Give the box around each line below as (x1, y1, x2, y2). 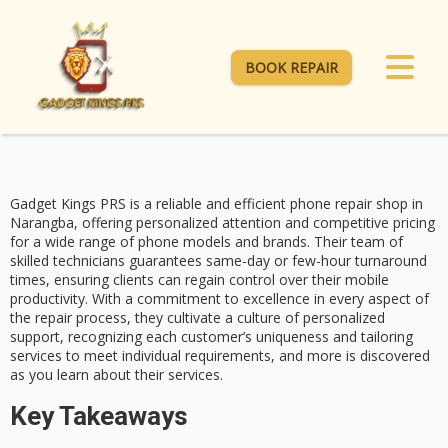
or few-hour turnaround (270, 251, 427, 271)
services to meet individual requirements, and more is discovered (10, 346, 430, 366)
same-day (206, 251, 270, 271)
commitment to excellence (137, 289, 310, 309)
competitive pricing (313, 213, 435, 233)
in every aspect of (310, 289, 429, 309)
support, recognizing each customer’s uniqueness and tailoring (10, 327, 413, 347)
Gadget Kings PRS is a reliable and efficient (10, 194, 290, 214)
